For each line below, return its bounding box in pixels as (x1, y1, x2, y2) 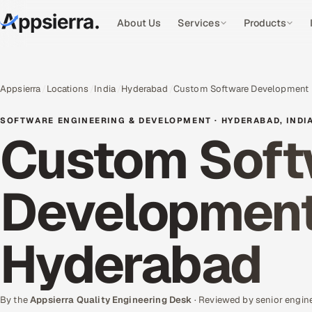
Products (243, 17, 286, 29)
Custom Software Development (173, 83, 309, 95)
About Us (117, 17, 162, 29)
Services (178, 17, 220, 29)
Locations (46, 83, 89, 95)
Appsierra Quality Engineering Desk (30, 294, 192, 306)
